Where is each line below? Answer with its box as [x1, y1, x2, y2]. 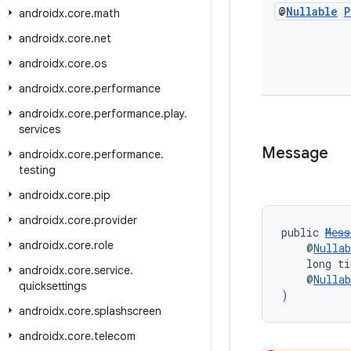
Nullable [286, 4, 338, 19]
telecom [94, 329, 136, 343]
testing [19, 163, 56, 177]
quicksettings [19, 279, 86, 293]
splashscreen [94, 304, 161, 318]
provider [94, 213, 137, 227]
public [281, 225, 325, 240]
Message [262, 143, 328, 163]
